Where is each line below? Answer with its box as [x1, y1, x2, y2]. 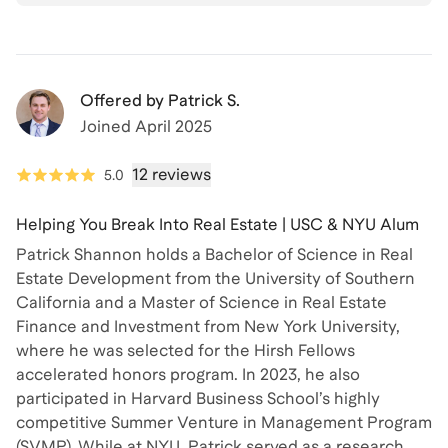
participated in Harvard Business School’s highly [16, 389, 380, 409]
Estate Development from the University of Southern [16, 269, 415, 289]
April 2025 [135, 117, 212, 137]
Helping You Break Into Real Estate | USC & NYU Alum [16, 215, 419, 235]
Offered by [80, 91, 164, 111]
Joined [80, 117, 135, 137]
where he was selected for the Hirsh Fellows [16, 341, 355, 361]
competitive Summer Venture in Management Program [16, 413, 432, 433]
